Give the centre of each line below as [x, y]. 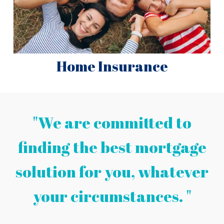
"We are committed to [112, 122]
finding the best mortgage [112, 147]
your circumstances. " [112, 196]
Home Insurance [112, 66]
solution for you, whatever [112, 171]
